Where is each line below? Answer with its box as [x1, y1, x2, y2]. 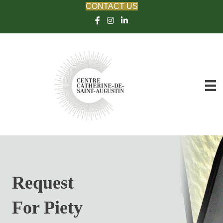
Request [12, 172, 74, 193]
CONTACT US [85, 2, 138, 10]
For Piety [12, 197, 83, 218]
